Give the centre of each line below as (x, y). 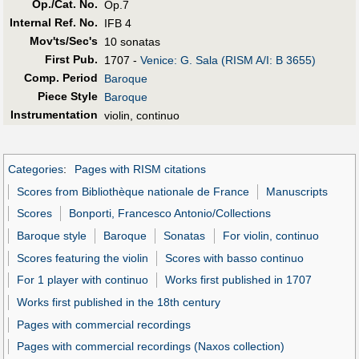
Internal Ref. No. (53, 23)
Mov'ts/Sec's (63, 41)
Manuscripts (297, 191)
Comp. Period (61, 78)
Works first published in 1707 (239, 280)
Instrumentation (54, 115)
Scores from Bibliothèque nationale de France (133, 191)
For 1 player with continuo (83, 280)
